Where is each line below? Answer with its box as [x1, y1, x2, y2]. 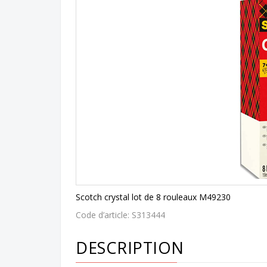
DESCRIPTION [76, 236, 184, 259]
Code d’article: [76, 209, 132, 221]
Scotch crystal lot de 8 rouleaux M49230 [76, 191, 231, 203]
